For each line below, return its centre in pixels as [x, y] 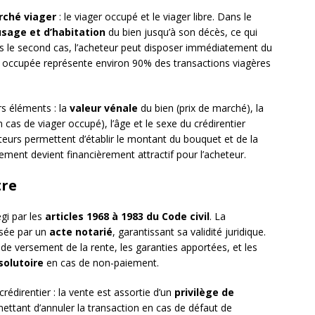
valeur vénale [104, 108]
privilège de [204, 292]
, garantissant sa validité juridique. [189, 232]
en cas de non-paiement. [101, 263]
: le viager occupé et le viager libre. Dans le [154, 17]
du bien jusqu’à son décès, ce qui [181, 32]
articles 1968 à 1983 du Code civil [127, 217]
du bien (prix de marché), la [201, 108]
